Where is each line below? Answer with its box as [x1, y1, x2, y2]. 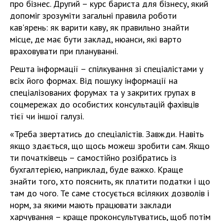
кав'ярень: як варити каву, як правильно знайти [10, 22, 189, 33]
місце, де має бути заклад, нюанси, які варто [10, 34, 182, 45]
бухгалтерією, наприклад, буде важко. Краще [10, 164, 183, 175]
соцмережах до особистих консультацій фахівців [10, 99, 199, 110]
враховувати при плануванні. [10, 45, 118, 57]
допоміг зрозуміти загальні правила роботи [10, 10, 177, 21]
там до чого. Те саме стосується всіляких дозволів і [10, 187, 209, 199]
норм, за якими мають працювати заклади [10, 199, 171, 211]
